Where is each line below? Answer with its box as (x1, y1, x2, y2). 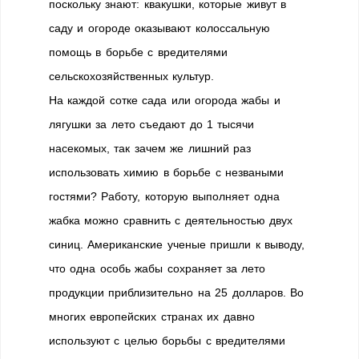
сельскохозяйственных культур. (49, 70, 215, 83)
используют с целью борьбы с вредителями (49, 334, 285, 347)
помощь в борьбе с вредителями (49, 46, 228, 58)
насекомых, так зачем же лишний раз (49, 142, 251, 155)
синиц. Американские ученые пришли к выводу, (49, 238, 305, 251)
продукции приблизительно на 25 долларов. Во (49, 286, 304, 299)
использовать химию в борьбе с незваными (49, 166, 284, 179)
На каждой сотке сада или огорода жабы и (49, 94, 280, 107)
